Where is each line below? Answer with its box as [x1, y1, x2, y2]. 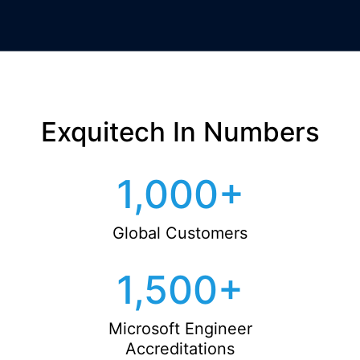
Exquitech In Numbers [40, 116, 320, 148]
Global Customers [112, 223, 247, 243]
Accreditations [125, 339, 235, 358]
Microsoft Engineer [108, 319, 252, 338]
